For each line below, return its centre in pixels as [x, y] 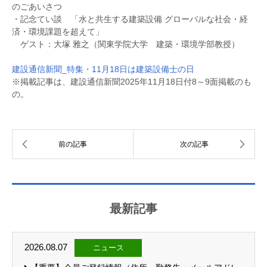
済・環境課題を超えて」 [58, 32]
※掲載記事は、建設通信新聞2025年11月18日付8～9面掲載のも [132, 82]
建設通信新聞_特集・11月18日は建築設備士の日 [103, 69]
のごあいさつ [37, 7]
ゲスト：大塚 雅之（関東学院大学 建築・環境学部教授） [126, 44]
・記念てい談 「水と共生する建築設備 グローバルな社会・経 [130, 19]
